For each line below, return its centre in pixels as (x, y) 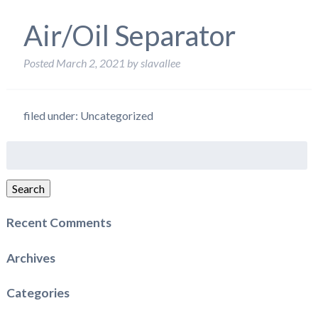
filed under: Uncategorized (88, 115)
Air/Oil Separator (129, 35)
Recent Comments (59, 223)
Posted (39, 63)
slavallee (160, 63)
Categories (38, 293)
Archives (31, 258)
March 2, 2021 (90, 63)
